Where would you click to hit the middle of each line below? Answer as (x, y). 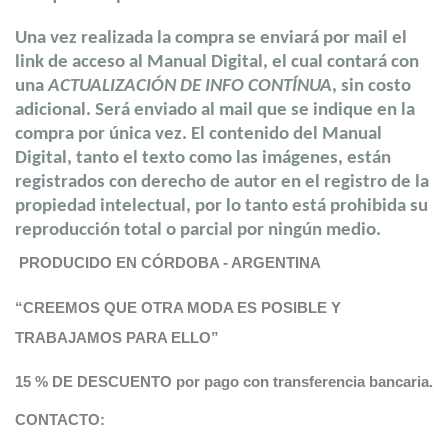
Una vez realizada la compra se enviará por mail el (211, 38)
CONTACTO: (60, 419)
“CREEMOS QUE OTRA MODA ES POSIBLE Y (178, 307)
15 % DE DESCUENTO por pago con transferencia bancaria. (224, 381)
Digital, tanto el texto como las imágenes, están (203, 158)
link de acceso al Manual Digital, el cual (171, 62)
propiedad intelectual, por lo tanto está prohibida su (221, 206)
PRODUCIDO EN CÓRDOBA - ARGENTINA (168, 262)
